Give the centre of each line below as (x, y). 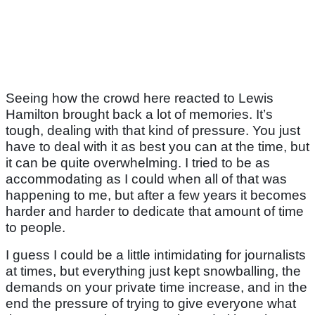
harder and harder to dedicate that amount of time (155, 212)
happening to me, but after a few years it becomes (156, 195)
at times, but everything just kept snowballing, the (153, 271)
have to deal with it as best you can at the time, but (157, 147)
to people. (36, 228)
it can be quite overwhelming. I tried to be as (138, 163)
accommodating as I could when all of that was (146, 179)
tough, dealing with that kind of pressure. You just (153, 131)
